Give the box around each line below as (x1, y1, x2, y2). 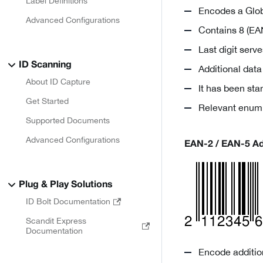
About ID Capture (26, 77, 90, 86)
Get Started (26, 96, 69, 106)
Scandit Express (26, 216, 86, 225)
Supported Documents (26, 116, 110, 125)
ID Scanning (19, 61, 72, 69)
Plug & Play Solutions (19, 181, 113, 189)
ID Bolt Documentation (26, 197, 110, 206)
